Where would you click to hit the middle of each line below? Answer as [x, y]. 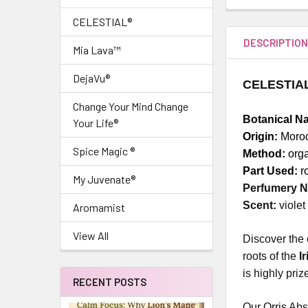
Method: [264, 153]
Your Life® [96, 123]
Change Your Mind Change [131, 106]
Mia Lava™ [97, 50]
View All [91, 235]
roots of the [271, 256]
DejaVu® [91, 78]
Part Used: [271, 170]
